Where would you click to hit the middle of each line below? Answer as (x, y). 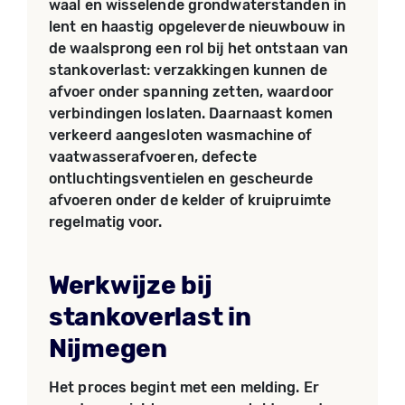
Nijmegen (108, 348)
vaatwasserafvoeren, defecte (153, 157)
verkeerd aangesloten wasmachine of (181, 135)
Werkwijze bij (131, 285)
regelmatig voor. (106, 222)
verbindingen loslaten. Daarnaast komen (191, 113)
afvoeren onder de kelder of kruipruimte (190, 200)
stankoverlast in (150, 317)
